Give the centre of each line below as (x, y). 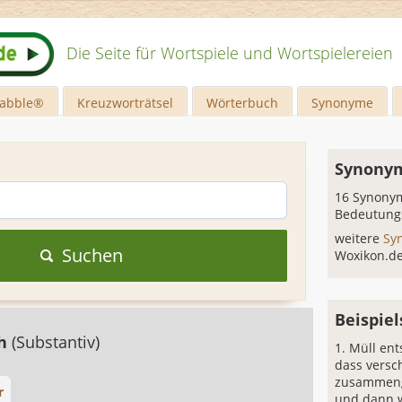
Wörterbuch (243, 103)
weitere (359, 238)
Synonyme (343, 103)
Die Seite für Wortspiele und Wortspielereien (230, 53)
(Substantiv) (56, 342)
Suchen (92, 255)
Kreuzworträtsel (126, 103)
